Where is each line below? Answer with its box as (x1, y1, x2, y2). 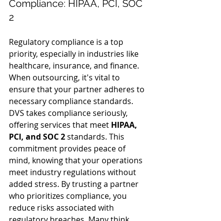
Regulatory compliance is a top (9, 37, 125, 47)
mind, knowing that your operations (9, 155, 145, 166)
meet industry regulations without (9, 167, 138, 178)
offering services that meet (9, 119, 111, 130)
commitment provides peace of (9, 143, 127, 154)
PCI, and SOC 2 (9, 131, 65, 142)
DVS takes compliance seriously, (9, 108, 130, 118)
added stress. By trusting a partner (9, 179, 141, 189)
